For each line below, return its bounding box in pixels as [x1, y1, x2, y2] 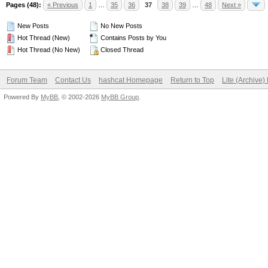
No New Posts [99, 22, 142, 29]
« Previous [47, 1, 78, 8]
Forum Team [7, 76, 47, 84]
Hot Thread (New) [16, 34, 70, 41]
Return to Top [170, 76, 214, 84]
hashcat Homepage [99, 76, 163, 84]
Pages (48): [6, 1, 41, 8]
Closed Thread [99, 46, 144, 53]
